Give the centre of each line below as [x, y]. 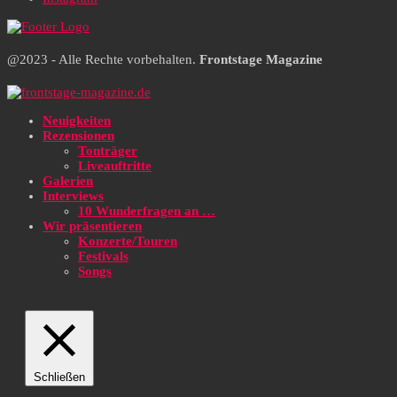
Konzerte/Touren [128, 241]
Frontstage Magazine [261, 60]
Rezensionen [78, 136]
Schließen [59, 378]
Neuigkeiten [77, 121]
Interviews [73, 196]
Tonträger [108, 151]
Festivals [103, 257]
